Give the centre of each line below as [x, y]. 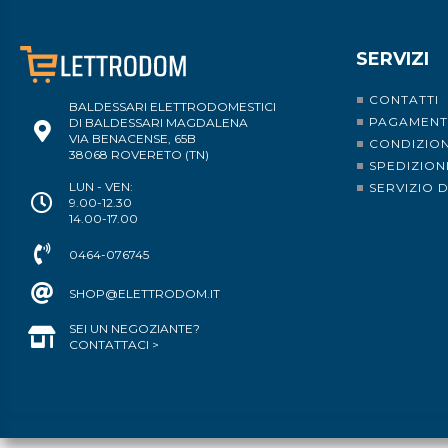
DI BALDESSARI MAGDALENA [158, 123]
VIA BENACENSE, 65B [132, 139]
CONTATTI [404, 100]
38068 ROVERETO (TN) [139, 155]
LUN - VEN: [101, 187]
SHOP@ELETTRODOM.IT [144, 293]
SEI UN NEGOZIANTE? [134, 329]
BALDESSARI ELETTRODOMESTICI [172, 107]
